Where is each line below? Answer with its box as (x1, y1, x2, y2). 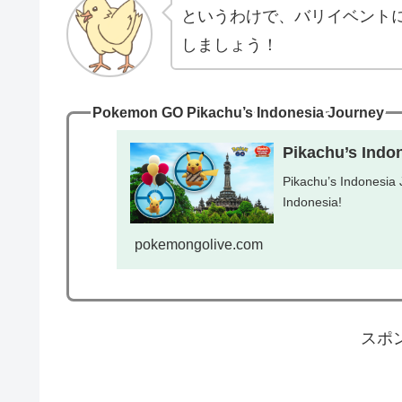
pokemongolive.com (134, 237, 263, 253)
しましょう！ (181, 35, 278, 54)
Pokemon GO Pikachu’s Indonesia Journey (92, 103, 385, 120)
